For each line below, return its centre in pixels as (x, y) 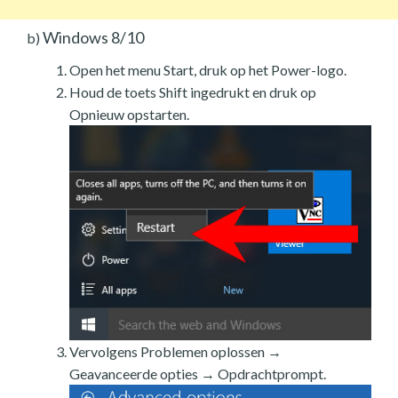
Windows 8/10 (92, 38)
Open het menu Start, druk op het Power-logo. (208, 70)
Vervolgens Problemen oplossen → (175, 351)
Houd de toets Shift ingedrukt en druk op (193, 92)
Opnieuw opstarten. (129, 115)
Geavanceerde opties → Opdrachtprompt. (198, 373)
